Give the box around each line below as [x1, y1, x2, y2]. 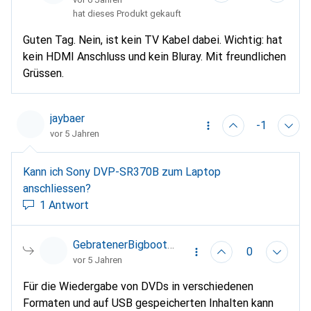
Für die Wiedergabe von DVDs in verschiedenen [23, 280, 253, 293]
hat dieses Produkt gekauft [73, 8, 181, 19]
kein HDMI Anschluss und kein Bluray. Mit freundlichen [23, 50, 286, 63]
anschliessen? [23, 182, 91, 195]
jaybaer [50, 112, 85, 125]
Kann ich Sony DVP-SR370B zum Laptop [23, 165, 221, 178]
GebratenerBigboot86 [73, 238, 167, 251]
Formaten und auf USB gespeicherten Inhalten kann [23, 296, 274, 310]
